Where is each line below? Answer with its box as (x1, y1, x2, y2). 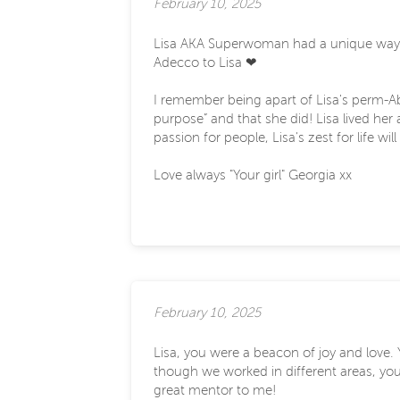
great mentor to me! (154, 382, 276, 397)
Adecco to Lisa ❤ (154, 54, 257, 70)
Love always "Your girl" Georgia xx (154, 167, 352, 182)
